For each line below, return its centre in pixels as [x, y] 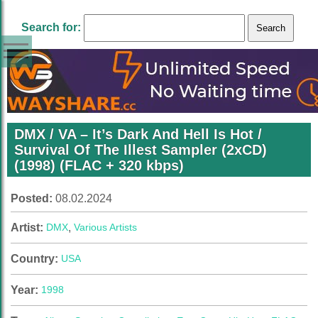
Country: [36, 259]
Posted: [33, 198]
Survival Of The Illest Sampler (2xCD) [141, 150]
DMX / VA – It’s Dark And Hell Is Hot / [138, 134]
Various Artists [105, 227]
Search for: [51, 27]
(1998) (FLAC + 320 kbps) [99, 165]
